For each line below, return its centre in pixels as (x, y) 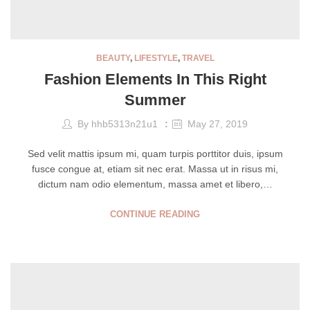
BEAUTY (113, 58)
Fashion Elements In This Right (155, 79)
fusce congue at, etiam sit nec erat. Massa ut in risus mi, (155, 168)
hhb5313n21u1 (125, 124)
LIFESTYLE (156, 58)
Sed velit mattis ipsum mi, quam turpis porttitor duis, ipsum (155, 153)
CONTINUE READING (155, 214)
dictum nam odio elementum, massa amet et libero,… (155, 184)
